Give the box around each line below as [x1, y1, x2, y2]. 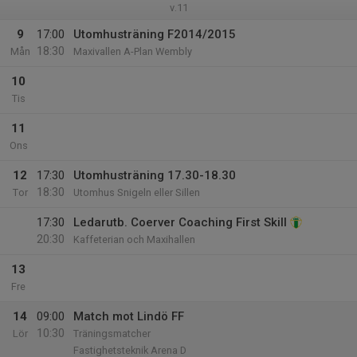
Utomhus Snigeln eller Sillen [73, 186, 200, 198]
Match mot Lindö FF [73, 309, 184, 324]
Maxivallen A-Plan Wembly [73, 45, 192, 57]
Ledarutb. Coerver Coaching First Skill [73, 215, 287, 229]
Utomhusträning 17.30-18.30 [73, 168, 236, 182]
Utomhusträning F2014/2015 [73, 27, 236, 41]
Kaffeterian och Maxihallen [73, 233, 195, 245]
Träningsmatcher [73, 328, 151, 339]
